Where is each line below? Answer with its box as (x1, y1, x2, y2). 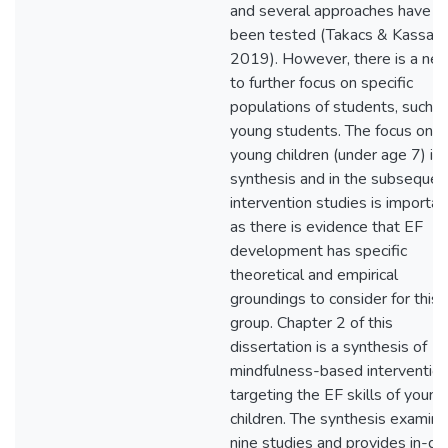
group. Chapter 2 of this (230, 312, 393, 334)
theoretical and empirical (230, 264, 398, 286)
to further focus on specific (230, 72, 413, 94)
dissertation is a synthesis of (230, 336, 427, 358)
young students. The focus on (230, 120, 433, 142)
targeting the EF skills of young (230, 384, 446, 406)
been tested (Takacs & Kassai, (230, 24, 440, 46)
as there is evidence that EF (230, 216, 423, 238)
